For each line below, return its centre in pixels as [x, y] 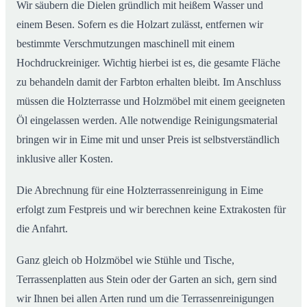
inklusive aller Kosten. [65, 159]
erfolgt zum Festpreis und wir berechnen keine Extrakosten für [151, 210]
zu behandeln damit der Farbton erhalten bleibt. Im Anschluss [149, 82]
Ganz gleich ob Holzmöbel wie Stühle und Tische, [125, 260]
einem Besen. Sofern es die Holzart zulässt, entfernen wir [140, 25]
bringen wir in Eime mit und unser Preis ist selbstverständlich [148, 140]
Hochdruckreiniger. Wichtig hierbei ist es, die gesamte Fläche [148, 63]
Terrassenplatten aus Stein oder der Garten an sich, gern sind [147, 280]
